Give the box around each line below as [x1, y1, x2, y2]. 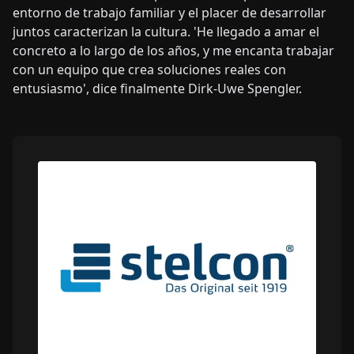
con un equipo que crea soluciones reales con [13, 60, 286, 78]
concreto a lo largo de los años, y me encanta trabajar [13, 41, 334, 59]
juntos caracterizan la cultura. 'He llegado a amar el [13, 22, 319, 40]
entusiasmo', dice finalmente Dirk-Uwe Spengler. [13, 79, 302, 97]
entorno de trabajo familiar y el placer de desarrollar [13, 3, 326, 21]
